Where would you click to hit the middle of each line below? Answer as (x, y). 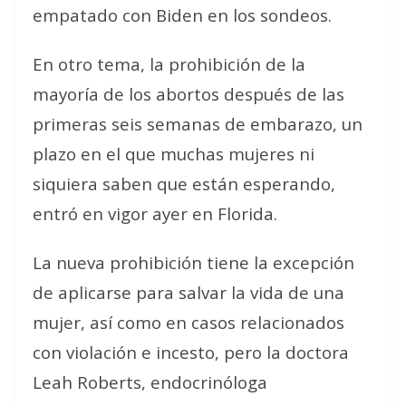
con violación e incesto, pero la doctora (191, 352)
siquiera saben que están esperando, (184, 184)
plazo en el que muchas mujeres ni (174, 154)
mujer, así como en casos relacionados (188, 322)
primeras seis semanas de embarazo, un (198, 124)
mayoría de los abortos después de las (188, 94)
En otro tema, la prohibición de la (169, 64)
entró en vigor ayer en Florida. (155, 213)
